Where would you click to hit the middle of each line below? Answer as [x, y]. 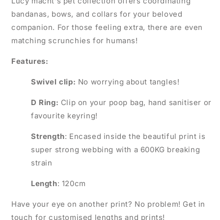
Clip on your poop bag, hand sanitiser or [136, 102]
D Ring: [46, 102]
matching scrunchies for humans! [75, 40]
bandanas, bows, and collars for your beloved [97, 14]
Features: [30, 61]
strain [43, 163]
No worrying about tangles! [130, 82]
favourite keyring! [66, 115]
